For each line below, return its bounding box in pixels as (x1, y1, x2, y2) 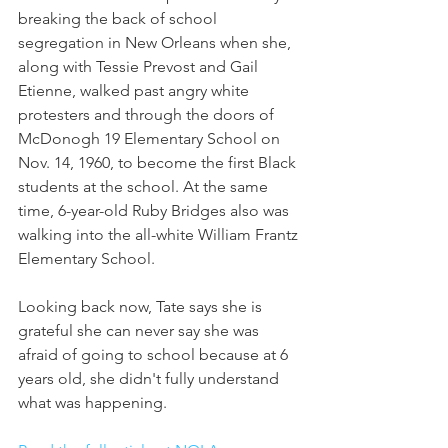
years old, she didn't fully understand (18, 369, 283, 389)
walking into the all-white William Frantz (18, 225, 302, 245)
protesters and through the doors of (18, 105, 278, 125)
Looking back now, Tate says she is (18, 297, 266, 317)
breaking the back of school (18, 9, 221, 29)
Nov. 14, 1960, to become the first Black (18, 153, 300, 173)
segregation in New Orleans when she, (18, 33, 295, 53)
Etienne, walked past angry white (18, 81, 253, 101)
